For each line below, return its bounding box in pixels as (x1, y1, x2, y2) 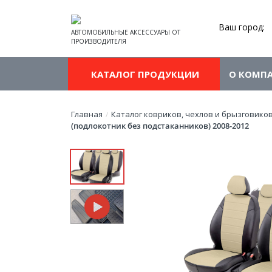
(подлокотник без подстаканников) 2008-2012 (71, 120, 249, 131)
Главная (71, 109, 103, 120)
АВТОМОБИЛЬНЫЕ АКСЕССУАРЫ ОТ (71, 28, 180, 36)
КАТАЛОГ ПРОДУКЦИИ (89, 67, 199, 80)
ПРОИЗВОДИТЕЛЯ (71, 37, 126, 46)
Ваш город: (219, 21, 265, 33)
